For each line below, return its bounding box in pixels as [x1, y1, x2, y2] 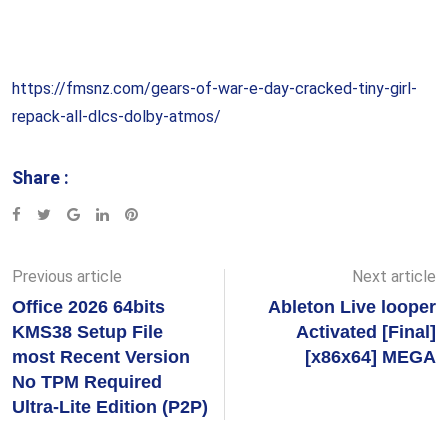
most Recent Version [12, 347, 190, 367]
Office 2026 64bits [12, 297, 165, 317]
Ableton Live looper [268, 297, 436, 317]
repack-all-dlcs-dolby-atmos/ [12, 107, 221, 126]
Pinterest [137, 205, 198, 223]
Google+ [83, 205, 139, 223]
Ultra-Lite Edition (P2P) [12, 397, 208, 417]
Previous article [12, 267, 122, 286]
